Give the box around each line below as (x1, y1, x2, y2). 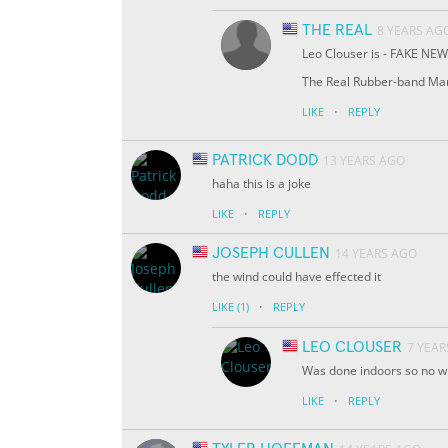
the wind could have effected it (212, 268, 381, 286)
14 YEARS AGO (335, 245, 417, 263)
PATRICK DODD (212, 152, 318, 169)
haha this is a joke (212, 175, 311, 193)
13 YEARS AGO (323, 152, 405, 170)
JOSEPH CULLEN (212, 245, 330, 262)
